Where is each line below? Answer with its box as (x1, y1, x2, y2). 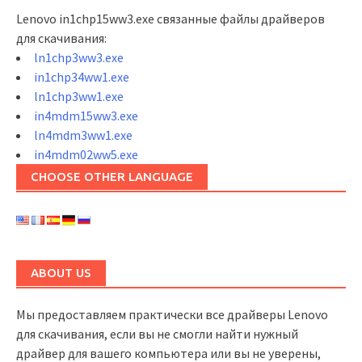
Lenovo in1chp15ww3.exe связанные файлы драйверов (16, 11, 325, 27)
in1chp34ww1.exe (34, 69, 129, 85)
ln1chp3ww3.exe (34, 49, 124, 65)
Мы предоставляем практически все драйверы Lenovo (16, 306, 328, 322)
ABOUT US (31, 266, 91, 280)
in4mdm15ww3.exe (34, 107, 138, 124)
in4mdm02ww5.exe (34, 146, 138, 162)
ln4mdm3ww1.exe (34, 127, 133, 143)
